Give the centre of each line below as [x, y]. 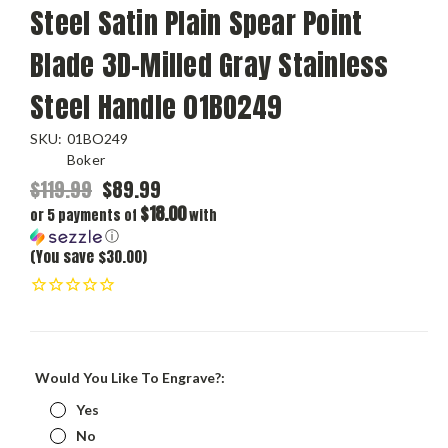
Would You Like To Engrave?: [130, 377]
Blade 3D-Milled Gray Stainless [209, 64]
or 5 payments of [85, 215]
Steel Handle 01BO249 [155, 106]
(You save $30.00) [88, 256]
